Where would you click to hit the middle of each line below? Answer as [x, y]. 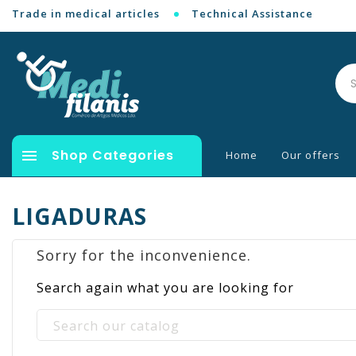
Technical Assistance [252, 14]
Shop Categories [113, 155]
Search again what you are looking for [165, 287]
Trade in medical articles [86, 14]
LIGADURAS [79, 216]
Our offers [311, 155]
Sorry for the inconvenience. [144, 255]
